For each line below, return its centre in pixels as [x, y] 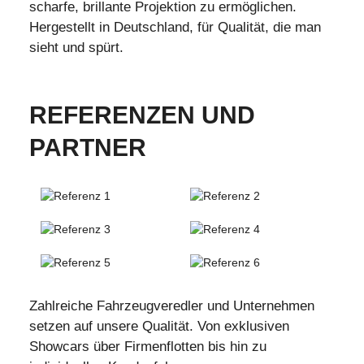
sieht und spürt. [76, 48]
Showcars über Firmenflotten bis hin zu [148, 347]
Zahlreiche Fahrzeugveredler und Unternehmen [172, 306]
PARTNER [88, 147]
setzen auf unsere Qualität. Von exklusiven [159, 327]
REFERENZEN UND [142, 115]
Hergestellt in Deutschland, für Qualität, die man [175, 28]
